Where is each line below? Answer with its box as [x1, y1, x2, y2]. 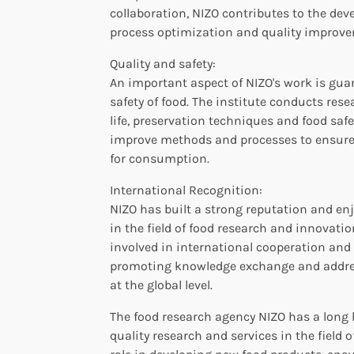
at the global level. [110, 277, 213, 292]
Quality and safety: [110, 55, 216, 71]
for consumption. [110, 150, 209, 166]
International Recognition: [110, 182, 262, 198]
